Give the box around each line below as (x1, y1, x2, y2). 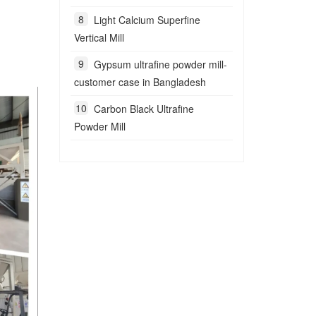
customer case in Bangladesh (73, 75, 206, 89)
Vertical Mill (73, 30, 124, 44)
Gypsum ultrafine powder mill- (93, 57, 227, 71)
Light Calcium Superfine (93, 13, 200, 27)
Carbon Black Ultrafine (93, 102, 194, 116)
